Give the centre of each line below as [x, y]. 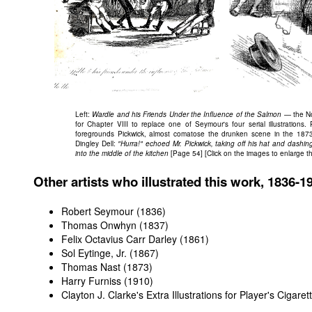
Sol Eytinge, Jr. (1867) [110, 252]
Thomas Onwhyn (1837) [115, 225]
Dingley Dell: [97, 143]
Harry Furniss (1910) [107, 280]
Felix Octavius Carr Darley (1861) [135, 239]
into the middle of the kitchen [122, 153]
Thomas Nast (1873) [107, 266]
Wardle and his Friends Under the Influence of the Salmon [187, 114]
